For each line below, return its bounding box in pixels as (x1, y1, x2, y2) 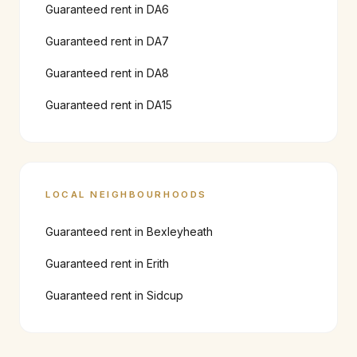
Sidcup (147, 288, 183, 302)
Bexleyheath (147, 225, 213, 238)
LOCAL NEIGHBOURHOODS (45, 189, 207, 200)
